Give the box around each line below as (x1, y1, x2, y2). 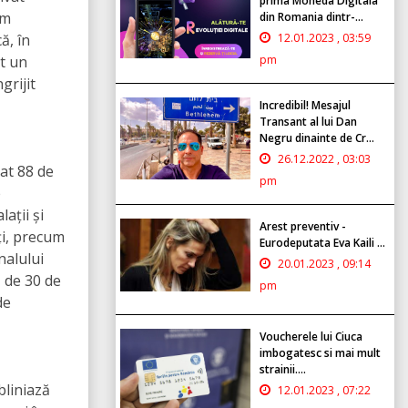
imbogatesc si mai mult (260, 344, 381, 361)
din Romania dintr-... (260, 8, 363, 25)
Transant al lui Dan (260, 113, 357, 129)
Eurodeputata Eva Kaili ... (260, 234, 385, 250)
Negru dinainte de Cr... (260, 129, 374, 146)
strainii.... (260, 361, 306, 377)
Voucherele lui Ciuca (260, 328, 362, 344)
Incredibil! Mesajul (260, 97, 351, 113)
